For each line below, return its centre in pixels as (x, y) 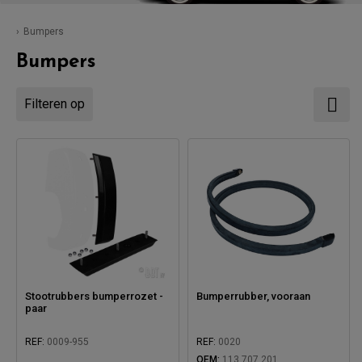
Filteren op (55, 104)
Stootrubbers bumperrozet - (94, 296)
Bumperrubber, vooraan (253, 296)
